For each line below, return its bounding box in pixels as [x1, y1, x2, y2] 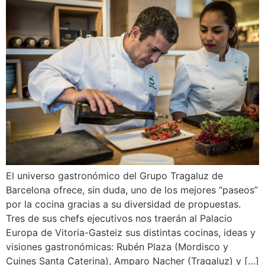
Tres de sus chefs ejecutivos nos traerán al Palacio [6, 212, 232, 224]
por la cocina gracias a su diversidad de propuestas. [6, 198, 241, 210]
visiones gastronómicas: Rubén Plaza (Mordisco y [6, 240, 228, 253]
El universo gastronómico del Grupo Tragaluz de [6, 169, 223, 182]
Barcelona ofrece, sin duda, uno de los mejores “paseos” [6, 183, 258, 196]
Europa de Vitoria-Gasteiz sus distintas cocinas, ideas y [6, 226, 256, 238]
